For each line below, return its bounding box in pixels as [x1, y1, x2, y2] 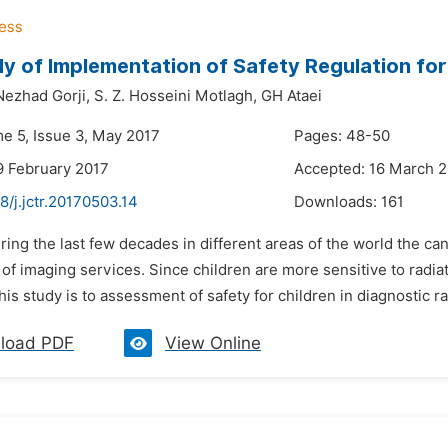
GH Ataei [261, 87, 322, 105]
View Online [165, 333, 261, 353]
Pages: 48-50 [294, 127, 390, 145]
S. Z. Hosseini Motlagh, [94, 87, 257, 105]
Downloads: [294, 193, 381, 211]
